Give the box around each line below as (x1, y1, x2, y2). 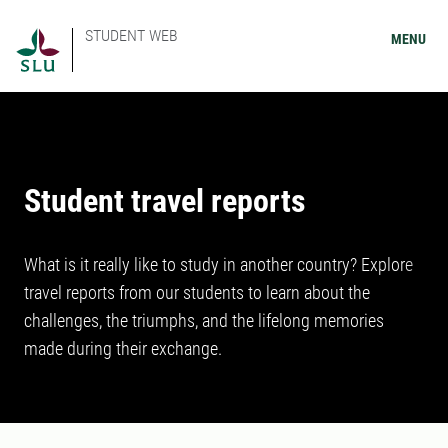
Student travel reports (24, 182, 306, 220)
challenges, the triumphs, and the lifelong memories (24, 310, 384, 331)
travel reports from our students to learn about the (24, 282, 370, 303)
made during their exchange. (24, 338, 222, 359)
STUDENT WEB (85, 26, 178, 45)
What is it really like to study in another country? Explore (24, 254, 413, 275)
